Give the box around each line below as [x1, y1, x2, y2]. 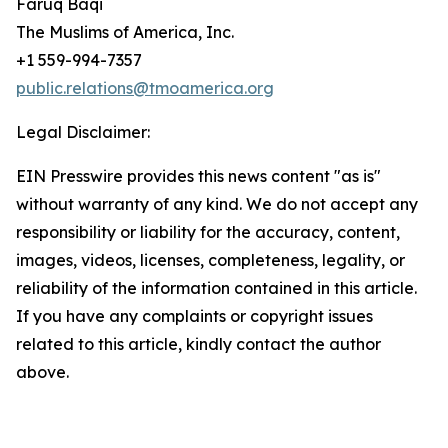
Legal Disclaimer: [16, 122, 150, 142]
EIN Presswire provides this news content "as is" [16, 166, 381, 186]
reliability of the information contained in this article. [16, 278, 417, 298]
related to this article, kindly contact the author [16, 334, 381, 354]
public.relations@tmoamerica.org [16, 78, 274, 98]
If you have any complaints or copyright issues [16, 306, 373, 326]
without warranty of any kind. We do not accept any [16, 194, 418, 214]
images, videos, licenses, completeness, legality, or [16, 250, 405, 270]
